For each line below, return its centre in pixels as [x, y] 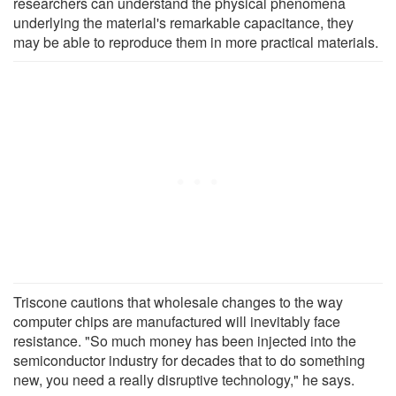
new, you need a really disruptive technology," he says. [184, 379]
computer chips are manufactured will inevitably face [177, 321]
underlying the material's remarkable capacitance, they [183, 22]
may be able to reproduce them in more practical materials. [196, 42]
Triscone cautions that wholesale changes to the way [178, 301]
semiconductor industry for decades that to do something [189, 360]
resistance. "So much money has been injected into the [185, 340]
